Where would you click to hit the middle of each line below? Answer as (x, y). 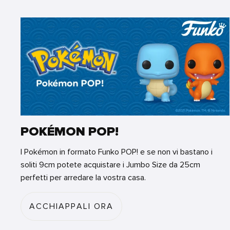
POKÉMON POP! (70, 131)
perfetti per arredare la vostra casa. (83, 177)
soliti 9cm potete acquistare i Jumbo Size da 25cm (110, 165)
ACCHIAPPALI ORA (71, 206)
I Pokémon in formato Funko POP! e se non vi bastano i (117, 152)
